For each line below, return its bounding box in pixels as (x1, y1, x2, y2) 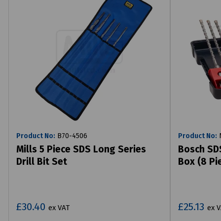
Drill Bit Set (16, 155, 67, 167)
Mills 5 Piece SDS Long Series (16, 143, 146, 155)
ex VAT (48, 203, 70, 212)
